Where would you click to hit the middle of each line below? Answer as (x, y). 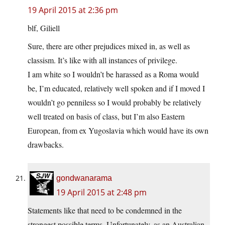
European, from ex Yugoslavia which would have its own (118, 131)
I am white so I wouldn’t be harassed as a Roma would (113, 74)
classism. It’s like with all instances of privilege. (102, 60)
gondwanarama (84, 178)
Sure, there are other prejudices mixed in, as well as (109, 46)
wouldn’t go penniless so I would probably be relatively (115, 102)
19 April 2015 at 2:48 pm (101, 193)
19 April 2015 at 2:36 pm (73, 10)
